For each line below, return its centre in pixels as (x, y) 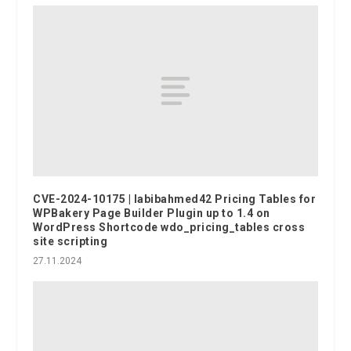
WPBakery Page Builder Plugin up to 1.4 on (152, 213)
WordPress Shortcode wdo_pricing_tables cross (169, 227)
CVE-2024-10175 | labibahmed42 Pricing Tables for (175, 199)
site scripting (71, 241)
